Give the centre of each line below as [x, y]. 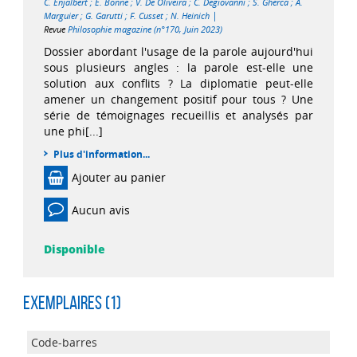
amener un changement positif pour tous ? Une [178, 99]
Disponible [74, 249]
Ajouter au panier [118, 178]
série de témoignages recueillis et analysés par [178, 115]
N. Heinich [190, 16]
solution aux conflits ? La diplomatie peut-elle [178, 83]
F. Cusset [146, 16]
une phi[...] [73, 131]
